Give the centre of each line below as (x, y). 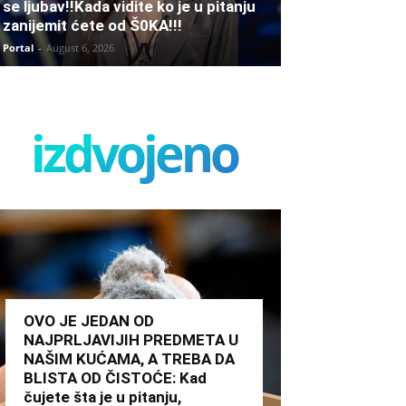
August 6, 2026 (80, 47)
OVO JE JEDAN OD (89, 320)
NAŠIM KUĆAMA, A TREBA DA (129, 358)
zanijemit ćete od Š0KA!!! (92, 25)
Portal (18, 47)
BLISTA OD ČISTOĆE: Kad (115, 377)
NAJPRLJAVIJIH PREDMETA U (131, 339)
